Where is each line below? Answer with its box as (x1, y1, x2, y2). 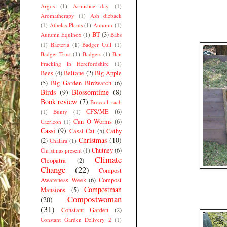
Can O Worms (73, 117, 112, 126)
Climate (95, 153, 122, 165)
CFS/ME (86, 107, 109, 116)
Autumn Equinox (41, 30, 82, 39)
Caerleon (41, 117, 61, 125)
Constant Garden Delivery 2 (41, 215, 111, 223)
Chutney (92, 145, 113, 155)
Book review (41, 96, 78, 106)
